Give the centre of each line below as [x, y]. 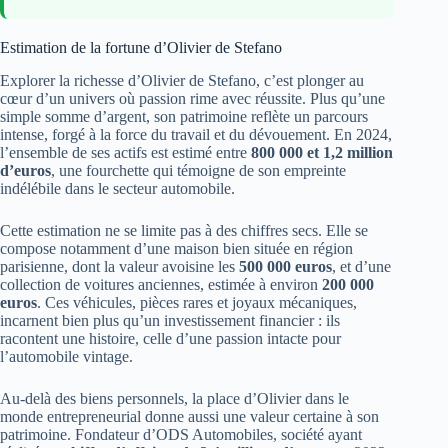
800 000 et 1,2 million [322, 153]
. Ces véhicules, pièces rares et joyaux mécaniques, [197, 303]
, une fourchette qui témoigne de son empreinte [198, 171]
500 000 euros [285, 267]
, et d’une [361, 267]
